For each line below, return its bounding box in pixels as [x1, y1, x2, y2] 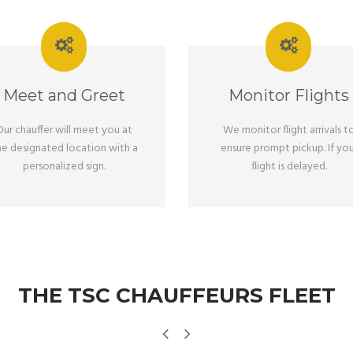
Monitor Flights [229, 86, 349, 105]
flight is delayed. [251, 158, 327, 176]
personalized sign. [23, 158, 106, 176]
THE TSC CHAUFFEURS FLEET [17, 283, 336, 308]
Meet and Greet [3, 86, 125, 105]
